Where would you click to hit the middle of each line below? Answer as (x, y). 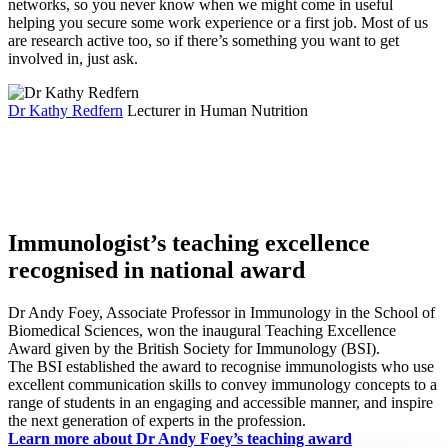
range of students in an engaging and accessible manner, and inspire (220, 403)
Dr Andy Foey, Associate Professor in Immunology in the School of (221, 313)
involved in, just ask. (73, 59)
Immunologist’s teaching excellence (189, 243)
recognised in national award (156, 270)
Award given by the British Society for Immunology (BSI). (196, 349)
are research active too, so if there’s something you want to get (203, 41)
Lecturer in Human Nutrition (215, 111)
